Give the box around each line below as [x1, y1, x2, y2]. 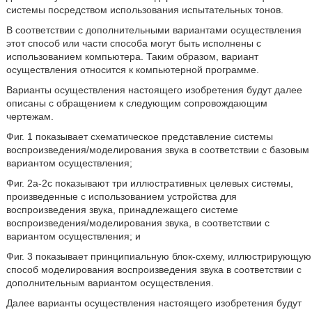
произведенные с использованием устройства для [6, 191, 237, 202]
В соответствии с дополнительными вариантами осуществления [6, 24, 302, 36]
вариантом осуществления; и [6, 231, 141, 242]
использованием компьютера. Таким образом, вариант [6, 51, 258, 62]
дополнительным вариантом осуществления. [6, 277, 214, 288]
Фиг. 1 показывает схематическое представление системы [6, 131, 273, 142]
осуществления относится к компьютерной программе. [6, 64, 259, 75]
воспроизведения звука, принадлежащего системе [6, 204, 238, 215]
